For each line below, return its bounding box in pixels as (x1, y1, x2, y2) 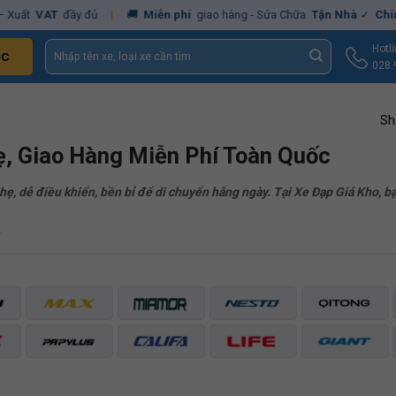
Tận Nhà (278, 8, 325, 21)
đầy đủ (27, 8, 68, 21)
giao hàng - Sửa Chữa (161, 8, 277, 21)
